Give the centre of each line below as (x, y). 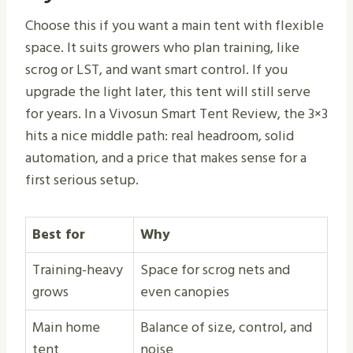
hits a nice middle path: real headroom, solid (160, 136)
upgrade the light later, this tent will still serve (168, 92)
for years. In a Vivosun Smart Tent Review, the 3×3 (176, 114)
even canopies (185, 292)
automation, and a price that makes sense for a (166, 158)
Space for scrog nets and (215, 270)
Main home (66, 328)
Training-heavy (78, 270)
